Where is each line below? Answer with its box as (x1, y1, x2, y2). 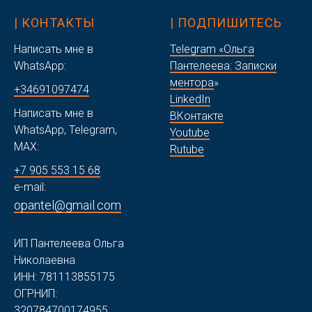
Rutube (170, 143, 204, 156)
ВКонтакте (170, 109, 224, 123)
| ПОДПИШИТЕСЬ (170, 15, 282, 30)
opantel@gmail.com (14, 198, 121, 212)
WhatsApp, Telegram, (14, 123, 117, 136)
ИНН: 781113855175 (14, 270, 115, 283)
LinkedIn (170, 93, 210, 106)
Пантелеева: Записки (170, 59, 276, 72)
